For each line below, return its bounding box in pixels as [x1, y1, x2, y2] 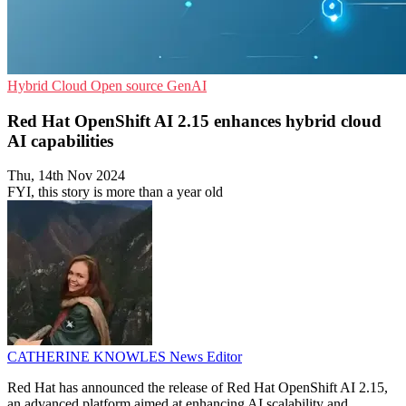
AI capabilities [7, 130, 113, 150]
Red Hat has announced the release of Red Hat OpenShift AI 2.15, [7, 380, 388, 396]
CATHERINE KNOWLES [7, 349, 169, 365]
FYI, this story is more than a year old [7, 184, 223, 200]
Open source [91, 78, 167, 93]
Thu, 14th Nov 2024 [7, 168, 125, 184]
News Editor [169, 349, 242, 365]
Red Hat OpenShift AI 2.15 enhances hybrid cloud [7, 111, 382, 130]
